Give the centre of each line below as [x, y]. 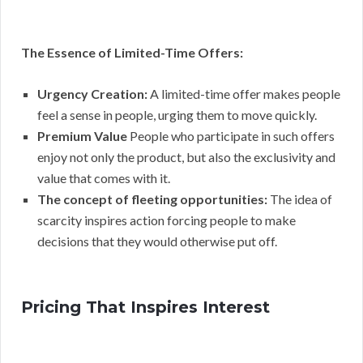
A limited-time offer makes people [244, 93]
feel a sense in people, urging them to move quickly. [177, 114]
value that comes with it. [104, 177]
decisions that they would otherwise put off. [157, 241]
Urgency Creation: [92, 93]
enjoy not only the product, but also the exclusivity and [186, 156]
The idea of [300, 199]
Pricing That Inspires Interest [145, 307]
